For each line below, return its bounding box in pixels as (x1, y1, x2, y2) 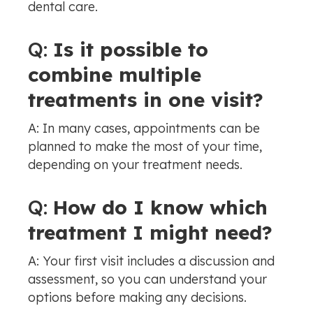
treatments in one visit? (28, 87, 263, 112)
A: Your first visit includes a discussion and (28, 253, 275, 270)
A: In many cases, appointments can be (28, 120, 260, 137)
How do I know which (53, 195, 268, 220)
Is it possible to (53, 37, 208, 62)
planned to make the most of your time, (28, 138, 262, 155)
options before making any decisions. (28, 289, 247, 306)
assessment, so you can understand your (28, 271, 267, 288)
